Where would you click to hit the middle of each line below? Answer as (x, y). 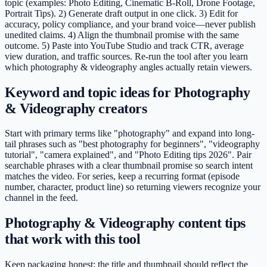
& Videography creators (76, 108)
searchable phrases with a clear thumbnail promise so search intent (129, 166)
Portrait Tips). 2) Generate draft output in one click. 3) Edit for (121, 13)
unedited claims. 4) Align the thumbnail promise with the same (122, 35)
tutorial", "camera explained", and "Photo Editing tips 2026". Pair (128, 155)
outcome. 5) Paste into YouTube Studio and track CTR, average (124, 45)
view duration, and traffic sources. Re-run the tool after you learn (126, 56)
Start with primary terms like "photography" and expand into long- (130, 133)
